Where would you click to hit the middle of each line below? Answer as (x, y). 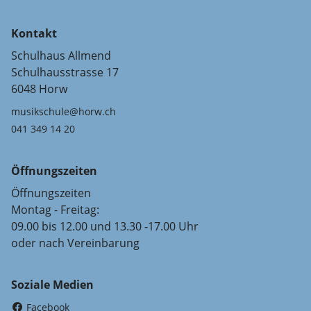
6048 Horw (39, 89)
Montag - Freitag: (55, 209)
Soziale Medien (52, 284)
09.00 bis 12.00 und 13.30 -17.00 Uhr (105, 226)
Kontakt (34, 33)
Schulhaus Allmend (61, 55)
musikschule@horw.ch (64, 111)
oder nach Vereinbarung (75, 243)
